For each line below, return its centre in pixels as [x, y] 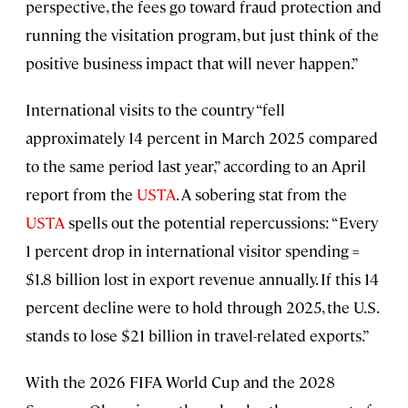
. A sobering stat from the [261, 194]
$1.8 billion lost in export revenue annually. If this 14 [202, 278]
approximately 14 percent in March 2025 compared [202, 137]
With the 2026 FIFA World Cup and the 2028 [180, 381]
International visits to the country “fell [155, 109]
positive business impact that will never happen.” [192, 62]
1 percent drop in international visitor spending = [192, 250]
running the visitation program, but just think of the [202, 34]
